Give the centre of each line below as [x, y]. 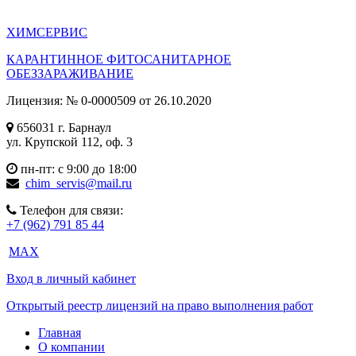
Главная [60, 333]
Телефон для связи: [70, 210]
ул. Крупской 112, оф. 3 [70, 142]
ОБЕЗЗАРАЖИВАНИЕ [70, 74]
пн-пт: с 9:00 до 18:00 [77, 169]
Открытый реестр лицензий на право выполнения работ [160, 306]
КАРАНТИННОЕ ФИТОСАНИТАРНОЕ [119, 59]
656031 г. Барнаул [62, 128]
